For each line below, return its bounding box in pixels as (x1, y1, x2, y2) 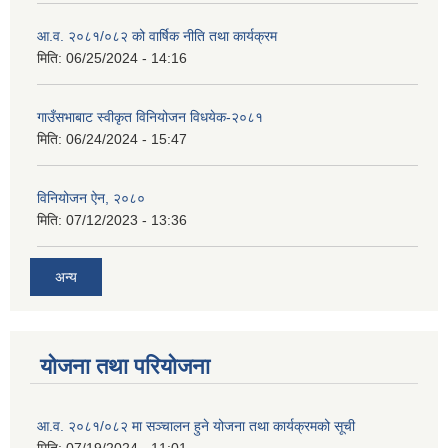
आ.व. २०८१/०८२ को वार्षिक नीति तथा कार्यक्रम (37, 28, 277, 45)
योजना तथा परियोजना (40, 353, 210, 379)
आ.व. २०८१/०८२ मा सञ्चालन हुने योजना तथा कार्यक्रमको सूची (37, 417, 355, 434)
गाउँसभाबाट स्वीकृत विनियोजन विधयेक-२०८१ (37, 109, 263, 126)
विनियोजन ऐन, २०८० (37, 190, 145, 207)
